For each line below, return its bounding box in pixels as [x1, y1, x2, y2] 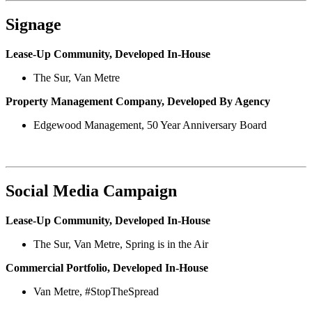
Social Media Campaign [6, 181, 177, 200]
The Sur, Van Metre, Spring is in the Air [33, 237, 208, 250]
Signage [6, 15, 61, 33]
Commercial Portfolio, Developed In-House [6, 261, 208, 274]
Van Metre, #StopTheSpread [33, 285, 159, 297]
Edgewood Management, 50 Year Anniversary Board [33, 118, 267, 131]
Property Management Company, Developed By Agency [6, 95, 270, 107]
